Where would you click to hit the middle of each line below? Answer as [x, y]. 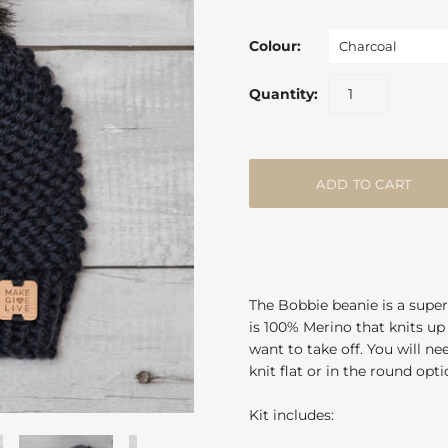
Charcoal [368, 46]
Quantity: [283, 94]
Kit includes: [291, 415]
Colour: [275, 46]
